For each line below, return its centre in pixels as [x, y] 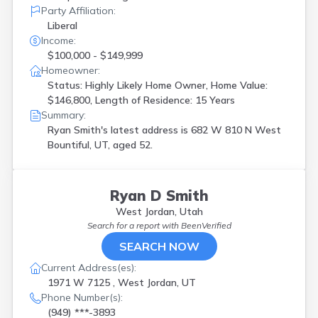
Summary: [64, 115]
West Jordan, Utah [159, 212]
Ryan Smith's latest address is [119, 130]
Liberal [62, 26]
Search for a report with [134, 225]
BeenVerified [206, 225]
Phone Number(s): [82, 297]
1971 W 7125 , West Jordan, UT [122, 283]
